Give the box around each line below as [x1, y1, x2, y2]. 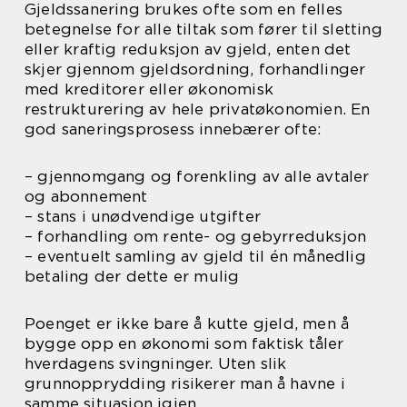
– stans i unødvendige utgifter [25, 207, 261, 225]
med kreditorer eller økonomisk [25, 80, 273, 98]
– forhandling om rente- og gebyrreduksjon [25, 227, 367, 245]
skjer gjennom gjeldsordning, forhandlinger [25, 60, 366, 78]
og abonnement [25, 187, 148, 205]
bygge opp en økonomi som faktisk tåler [25, 334, 344, 352]
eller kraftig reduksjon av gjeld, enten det [25, 40, 352, 58]
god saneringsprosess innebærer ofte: [25, 120, 322, 138]
